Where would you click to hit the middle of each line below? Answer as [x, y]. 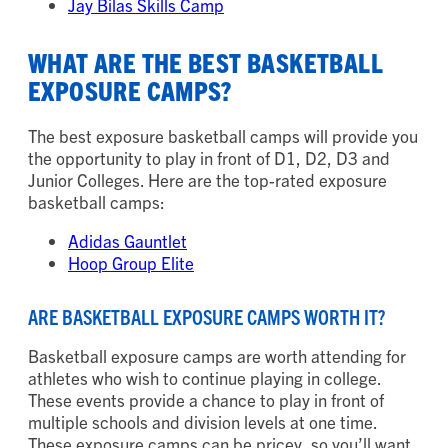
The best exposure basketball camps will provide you [223, 136]
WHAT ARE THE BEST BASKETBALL [205, 61]
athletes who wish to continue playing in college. [204, 378]
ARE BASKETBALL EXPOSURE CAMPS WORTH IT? [206, 317]
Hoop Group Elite [131, 263]
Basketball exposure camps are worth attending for [217, 356]
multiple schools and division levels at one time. [202, 422]
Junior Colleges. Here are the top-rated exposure [207, 180]
